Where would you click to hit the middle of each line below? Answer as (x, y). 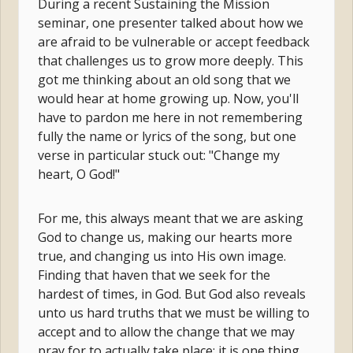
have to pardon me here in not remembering (171, 117)
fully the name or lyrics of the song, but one (167, 136)
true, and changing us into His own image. (162, 256)
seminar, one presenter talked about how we (171, 22)
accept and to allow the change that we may (167, 331)
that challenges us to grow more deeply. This (171, 60)
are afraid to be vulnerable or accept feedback (174, 41)
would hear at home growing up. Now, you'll (169, 98)
